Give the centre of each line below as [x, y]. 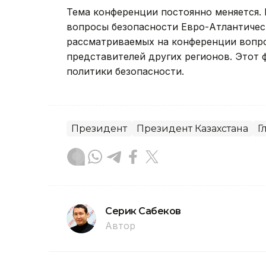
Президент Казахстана [192, 129]
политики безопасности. [125, 71]
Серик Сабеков [143, 211]
